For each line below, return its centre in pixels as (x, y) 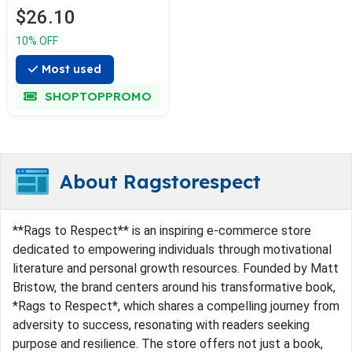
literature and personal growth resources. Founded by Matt (176, 269)
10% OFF (37, 41)
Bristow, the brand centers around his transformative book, (174, 288)
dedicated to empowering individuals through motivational (172, 250)
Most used (71, 70)
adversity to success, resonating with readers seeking (161, 325)
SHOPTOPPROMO (96, 97)
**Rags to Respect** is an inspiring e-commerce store (162, 231)
